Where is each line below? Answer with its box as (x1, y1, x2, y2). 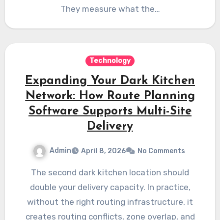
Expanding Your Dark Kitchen (25, 75, 195, 87)
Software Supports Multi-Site (28, 105, 192, 117)
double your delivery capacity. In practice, (29, 182, 191, 192)
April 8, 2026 (81, 146, 126, 155)
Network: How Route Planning (25, 90, 195, 102)
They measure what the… (60, 3, 160, 14)
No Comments (137, 146, 185, 155)
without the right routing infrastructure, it (27, 196, 193, 207)
